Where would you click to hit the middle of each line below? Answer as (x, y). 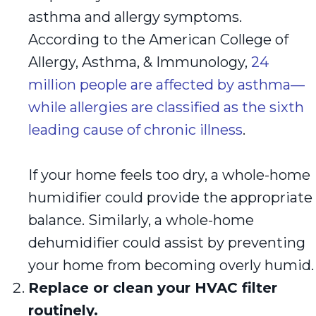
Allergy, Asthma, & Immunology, (140, 62)
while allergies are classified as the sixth (166, 107)
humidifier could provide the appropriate (170, 197)
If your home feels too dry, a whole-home (169, 175)
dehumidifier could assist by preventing (167, 242)
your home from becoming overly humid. (171, 265)
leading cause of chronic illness (135, 129)
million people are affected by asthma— (166, 84)
